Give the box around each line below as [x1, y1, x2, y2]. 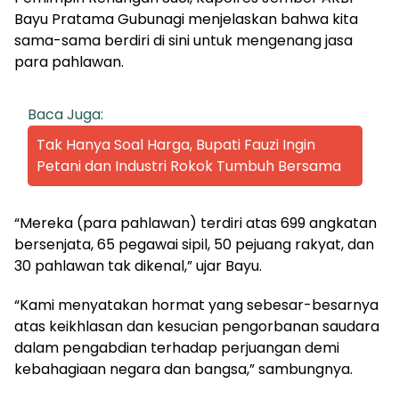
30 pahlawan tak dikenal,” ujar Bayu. [14, 255, 262, 276]
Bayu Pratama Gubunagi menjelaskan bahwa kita [14, 8, 358, 29]
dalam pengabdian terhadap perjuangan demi [14, 337, 339, 358]
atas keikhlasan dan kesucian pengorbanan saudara [14, 315, 379, 337]
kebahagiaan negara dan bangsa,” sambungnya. [14, 358, 353, 379]
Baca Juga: [28, 103, 103, 125]
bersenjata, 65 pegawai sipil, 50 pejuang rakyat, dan [14, 233, 374, 255]
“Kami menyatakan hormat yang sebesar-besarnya [14, 294, 379, 315]
